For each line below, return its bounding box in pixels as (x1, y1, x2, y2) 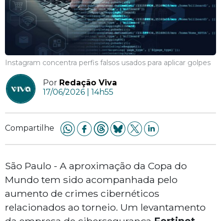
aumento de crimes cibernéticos (5, 187, 159, 200)
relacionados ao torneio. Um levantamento (5, 201, 206, 214)
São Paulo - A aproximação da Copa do (5, 160, 187, 172)
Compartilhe (5, 123, 54, 133)
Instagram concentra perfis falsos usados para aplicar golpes (5, 58, 211, 68)
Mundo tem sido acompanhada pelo (5, 174, 178, 186)
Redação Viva (59, 78, 117, 88)
